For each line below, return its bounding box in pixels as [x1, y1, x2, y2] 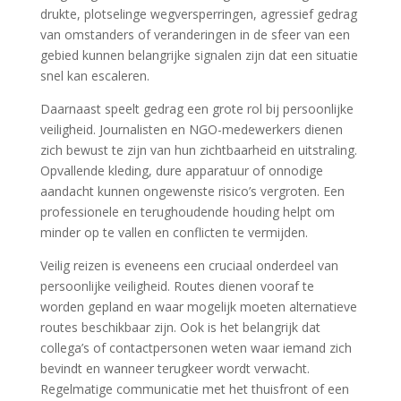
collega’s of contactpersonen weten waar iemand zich [39, 339, 352, 356]
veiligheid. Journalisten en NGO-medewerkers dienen [39, 121, 343, 138]
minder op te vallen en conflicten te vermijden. [39, 224, 308, 241]
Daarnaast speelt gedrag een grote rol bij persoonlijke [39, 100, 354, 117]
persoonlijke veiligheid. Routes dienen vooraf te [39, 277, 314, 294]
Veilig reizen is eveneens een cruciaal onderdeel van [39, 257, 338, 274]
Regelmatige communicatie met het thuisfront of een [39, 380, 349, 397]
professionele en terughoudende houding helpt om [39, 203, 335, 220]
